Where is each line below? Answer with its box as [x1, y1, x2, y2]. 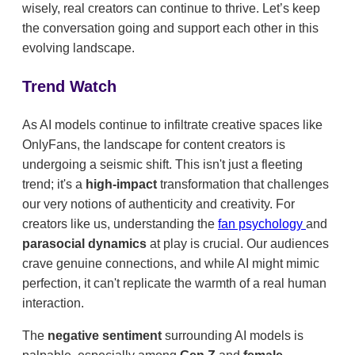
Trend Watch [22, 78, 116, 96]
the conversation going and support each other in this [22, 21, 319, 36]
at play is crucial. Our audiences [150, 237, 329, 251]
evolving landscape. [22, 41, 135, 55]
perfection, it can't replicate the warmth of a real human [22, 277, 326, 291]
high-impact [86, 177, 160, 192]
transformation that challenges [160, 177, 329, 192]
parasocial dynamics [22, 237, 150, 251]
